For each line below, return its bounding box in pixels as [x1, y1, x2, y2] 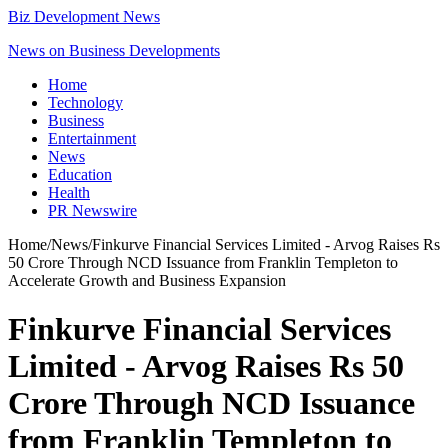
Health [48, 184, 90, 201]
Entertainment [48, 130, 136, 147]
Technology [48, 94, 123, 111]
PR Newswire [48, 202, 137, 219]
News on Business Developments [8, 42, 220, 59]
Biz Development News [8, 8, 160, 25]
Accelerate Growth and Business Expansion [8, 272, 286, 289]
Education [48, 166, 112, 183]
